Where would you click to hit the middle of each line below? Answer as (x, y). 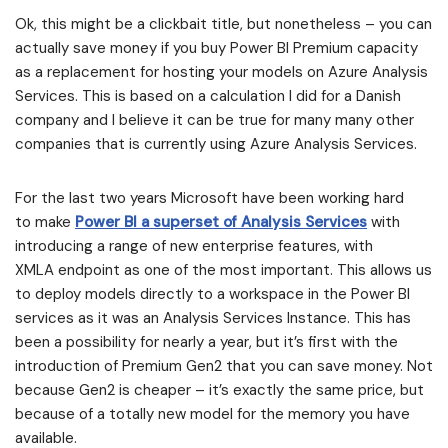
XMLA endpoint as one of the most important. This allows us (223, 270)
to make (45, 222)
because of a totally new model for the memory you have (212, 414)
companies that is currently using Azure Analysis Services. (216, 144)
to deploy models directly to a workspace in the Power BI (212, 294)
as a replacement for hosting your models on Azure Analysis (221, 72)
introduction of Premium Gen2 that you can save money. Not (224, 366)
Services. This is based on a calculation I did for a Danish (208, 96)
